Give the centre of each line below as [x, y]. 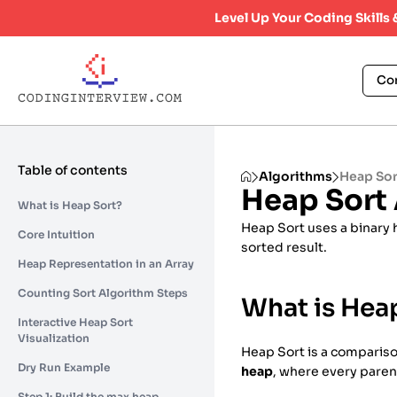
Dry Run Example [64, 367]
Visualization [54, 338]
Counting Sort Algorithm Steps [103, 292]
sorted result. [284, 247]
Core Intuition [56, 234]
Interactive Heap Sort [75, 322]
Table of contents [73, 170]
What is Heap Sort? [70, 205]
